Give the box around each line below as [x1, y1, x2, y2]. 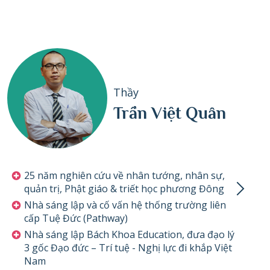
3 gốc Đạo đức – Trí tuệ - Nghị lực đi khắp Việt [24, 240, 232, 254]
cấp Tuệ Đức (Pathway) [24, 211, 128, 225]
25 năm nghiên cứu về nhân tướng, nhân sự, [24, 168, 225, 182]
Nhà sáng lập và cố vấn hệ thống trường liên [24, 198, 226, 212]
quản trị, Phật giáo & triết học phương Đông [24, 181, 224, 195]
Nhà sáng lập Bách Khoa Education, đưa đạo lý [24, 227, 234, 241]
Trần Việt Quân [113, 104, 226, 123]
